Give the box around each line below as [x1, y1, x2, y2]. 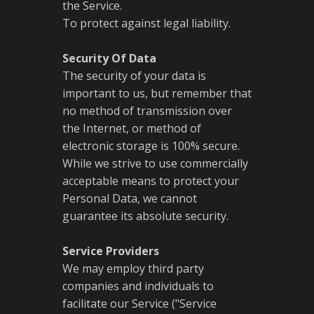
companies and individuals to [62, 278, 214, 294]
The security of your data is [62, 68, 206, 83]
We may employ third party [62, 261, 204, 276]
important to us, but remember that [62, 86, 252, 101]
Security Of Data [62, 50, 156, 66]
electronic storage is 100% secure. [62, 138, 240, 153]
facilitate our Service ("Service [62, 296, 217, 311]
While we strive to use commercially [62, 156, 248, 171]
